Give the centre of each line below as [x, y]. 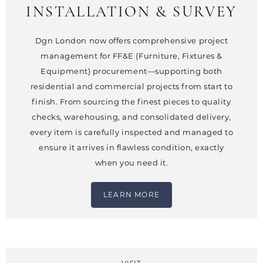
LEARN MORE [131, 195]
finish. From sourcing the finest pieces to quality [131, 102]
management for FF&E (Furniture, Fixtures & [131, 56]
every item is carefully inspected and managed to [131, 132]
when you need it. [131, 163]
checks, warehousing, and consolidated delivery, [131, 117]
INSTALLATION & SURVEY [131, 13]
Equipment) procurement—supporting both [131, 71]
